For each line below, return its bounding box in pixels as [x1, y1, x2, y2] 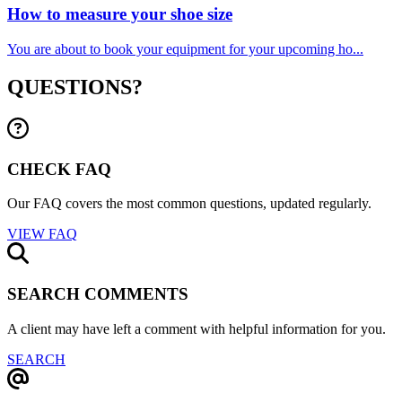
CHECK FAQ [7, 159, 111, 179]
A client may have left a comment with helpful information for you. [7, 320, 386, 336]
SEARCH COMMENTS [7, 284, 188, 304]
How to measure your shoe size [7, 4, 232, 24]
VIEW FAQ [7, 226, 77, 242]
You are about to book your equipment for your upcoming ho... [7, 41, 363, 57]
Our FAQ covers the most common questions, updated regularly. [7, 196, 371, 212]
